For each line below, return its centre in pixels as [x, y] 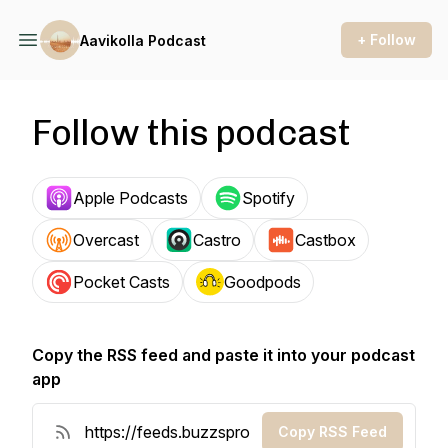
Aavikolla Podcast [143, 40]
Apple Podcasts [130, 198]
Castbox [325, 240]
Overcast [106, 240]
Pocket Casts [121, 282]
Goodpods [262, 282]
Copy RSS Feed [332, 431]
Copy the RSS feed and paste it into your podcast [223, 355]
